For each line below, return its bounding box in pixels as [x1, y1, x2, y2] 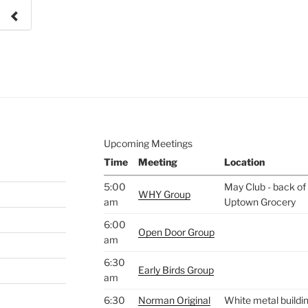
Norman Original [137, 294, 210, 307]
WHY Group [137, 188, 190, 201]
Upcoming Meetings [103, 137, 192, 150]
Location [223, 156, 265, 168]
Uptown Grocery [223, 196, 296, 208]
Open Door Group [137, 226, 214, 239]
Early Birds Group [137, 264, 214, 276]
